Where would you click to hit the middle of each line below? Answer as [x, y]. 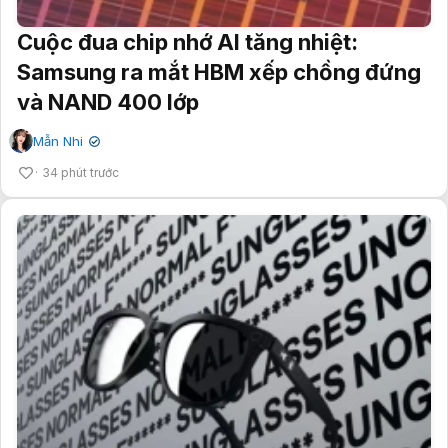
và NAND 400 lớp [108, 101]
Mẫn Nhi [58, 140]
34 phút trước [80, 172]
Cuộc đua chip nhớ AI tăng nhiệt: [187, 41]
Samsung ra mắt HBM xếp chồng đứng [219, 71]
